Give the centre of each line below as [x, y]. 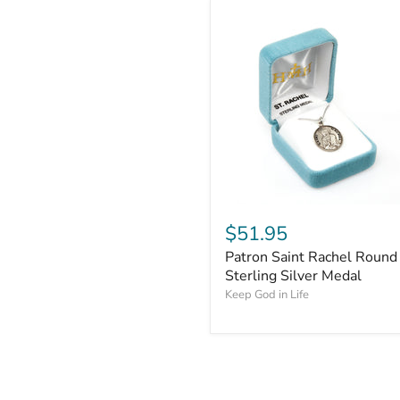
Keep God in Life [267, 295]
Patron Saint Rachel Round [311, 257]
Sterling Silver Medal [293, 276]
